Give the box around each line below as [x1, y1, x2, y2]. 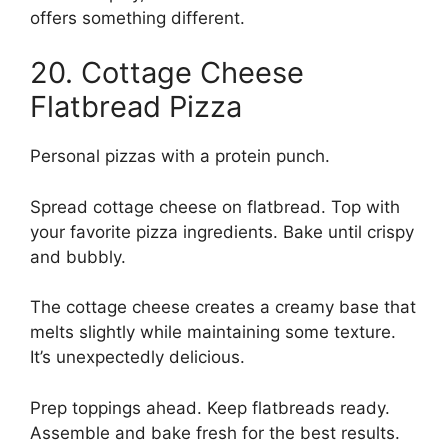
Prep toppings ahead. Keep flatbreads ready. [30, 397, 390, 418]
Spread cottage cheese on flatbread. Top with [30, 196, 400, 217]
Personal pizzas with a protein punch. [30, 146, 330, 167]
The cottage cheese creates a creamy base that [30, 297, 416, 318]
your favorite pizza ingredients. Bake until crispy [30, 221, 414, 242]
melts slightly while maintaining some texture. [30, 322, 396, 343]
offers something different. [30, 7, 245, 28]
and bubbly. [30, 246, 126, 267]
